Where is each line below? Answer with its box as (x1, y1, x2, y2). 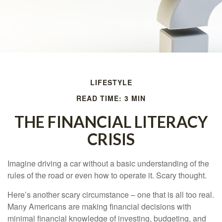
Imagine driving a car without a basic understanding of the (7, 158, 209, 169)
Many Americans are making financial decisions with (7, 201, 191, 212)
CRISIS (87, 129, 135, 149)
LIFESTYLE (90, 77, 132, 87)
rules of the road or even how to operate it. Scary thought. (7, 169, 207, 181)
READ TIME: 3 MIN (76, 93, 146, 103)
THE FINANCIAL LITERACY (14, 112, 208, 131)
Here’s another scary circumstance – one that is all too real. (7, 189, 214, 200)
